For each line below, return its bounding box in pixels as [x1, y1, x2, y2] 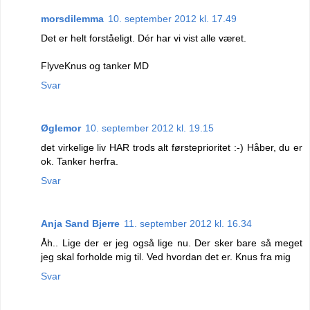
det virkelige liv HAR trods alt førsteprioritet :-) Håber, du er [41, 141, 302, 153]
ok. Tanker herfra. [41, 155, 118, 167]
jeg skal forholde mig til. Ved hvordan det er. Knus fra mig [41, 250, 291, 262]
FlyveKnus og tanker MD [41, 60, 149, 71]
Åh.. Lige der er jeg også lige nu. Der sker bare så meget [41, 237, 302, 248]
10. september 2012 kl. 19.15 [85, 122, 214, 134]
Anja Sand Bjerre [41, 217, 120, 229]
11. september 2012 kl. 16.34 [124, 217, 252, 229]
